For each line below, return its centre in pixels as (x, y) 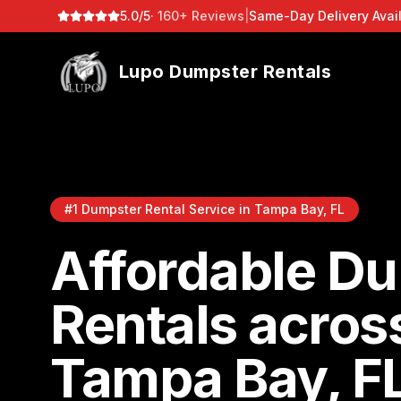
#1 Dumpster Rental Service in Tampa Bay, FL (205, 209)
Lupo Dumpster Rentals (225, 72)
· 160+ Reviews (197, 16)
